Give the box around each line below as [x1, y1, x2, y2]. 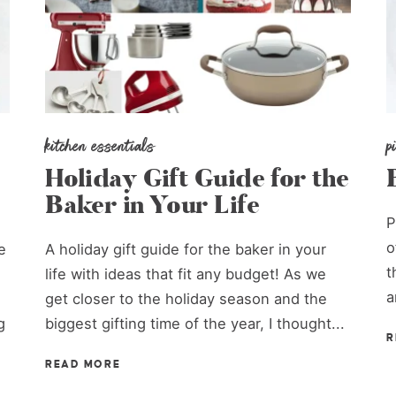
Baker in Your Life [45, 188, 259, 223]
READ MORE [45, 358, 121, 370]
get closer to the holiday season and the [45, 289, 328, 308]
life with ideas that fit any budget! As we [45, 264, 327, 283]
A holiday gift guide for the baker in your [45, 240, 327, 258]
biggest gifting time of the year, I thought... [45, 314, 346, 332]
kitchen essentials [45, 132, 156, 159]
